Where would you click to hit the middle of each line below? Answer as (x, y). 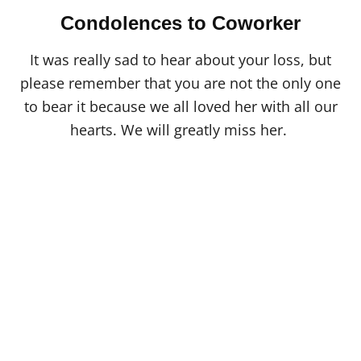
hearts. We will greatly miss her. (180, 129)
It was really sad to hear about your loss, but (180, 59)
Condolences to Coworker (180, 23)
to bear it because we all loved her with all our (180, 106)
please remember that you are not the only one (180, 83)
